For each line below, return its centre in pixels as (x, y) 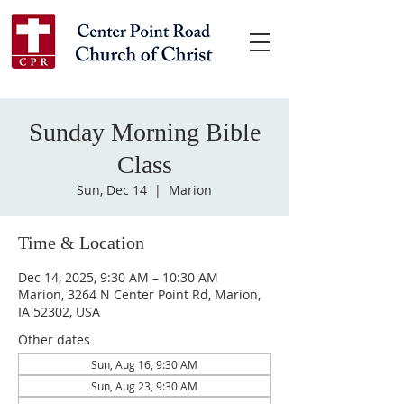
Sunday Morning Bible (144, 132)
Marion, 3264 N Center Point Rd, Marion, (139, 294)
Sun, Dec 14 (112, 190)
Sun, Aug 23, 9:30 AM (144, 386)
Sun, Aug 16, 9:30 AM (144, 364)
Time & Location (81, 243)
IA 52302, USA (59, 312)
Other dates (54, 340)
